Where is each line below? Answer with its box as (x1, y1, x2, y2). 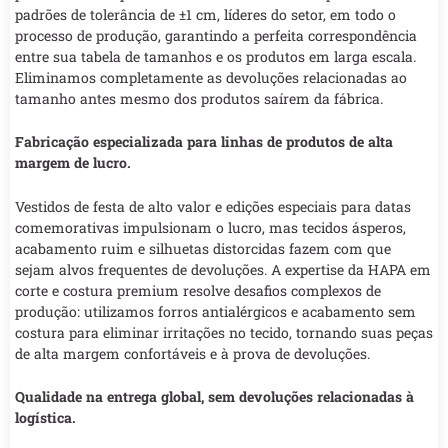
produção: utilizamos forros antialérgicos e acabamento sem (15, 301, 416, 321)
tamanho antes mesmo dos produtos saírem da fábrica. (15, 88, 383, 108)
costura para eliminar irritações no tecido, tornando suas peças (15, 322, 433, 342)
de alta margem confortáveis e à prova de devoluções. (15, 343, 370, 363)
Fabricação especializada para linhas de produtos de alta (15, 132, 393, 152)
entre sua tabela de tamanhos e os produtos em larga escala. (15, 46, 416, 66)
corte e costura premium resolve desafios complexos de (15, 280, 381, 300)
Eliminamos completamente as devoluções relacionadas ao (15, 67, 407, 87)
